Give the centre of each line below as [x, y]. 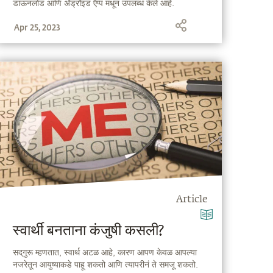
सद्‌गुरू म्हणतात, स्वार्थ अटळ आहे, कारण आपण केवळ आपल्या [105, 252]
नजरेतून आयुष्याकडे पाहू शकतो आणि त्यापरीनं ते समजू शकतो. [106, 264]
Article [192, 200]
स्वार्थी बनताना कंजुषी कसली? [89, 231]
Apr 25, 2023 [37, 27]
